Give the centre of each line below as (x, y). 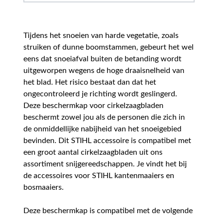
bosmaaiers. (44, 188)
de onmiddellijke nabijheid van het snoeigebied (102, 129)
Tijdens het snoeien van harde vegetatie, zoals (101, 36)
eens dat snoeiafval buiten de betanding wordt (102, 59)
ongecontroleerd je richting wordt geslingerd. (100, 94)
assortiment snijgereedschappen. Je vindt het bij (105, 164)
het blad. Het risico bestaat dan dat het (90, 82)
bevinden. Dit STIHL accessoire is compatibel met (107, 141)
